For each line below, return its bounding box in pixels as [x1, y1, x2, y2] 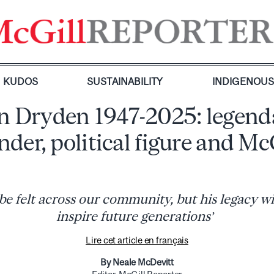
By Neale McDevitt [100, 257, 174, 267]
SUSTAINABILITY [87, 76, 163, 87]
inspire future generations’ [56, 209, 218, 224]
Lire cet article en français [86, 235, 188, 245]
